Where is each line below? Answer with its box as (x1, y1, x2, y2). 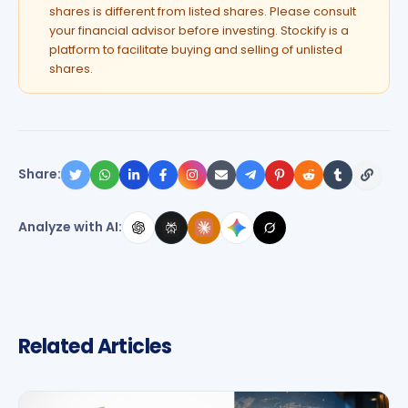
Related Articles (18, 331, 172, 361)
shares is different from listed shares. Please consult (49, 2, 356, 20)
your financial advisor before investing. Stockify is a (49, 21, 349, 39)
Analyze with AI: (18, 218, 122, 237)
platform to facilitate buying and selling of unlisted (49, 40, 342, 58)
